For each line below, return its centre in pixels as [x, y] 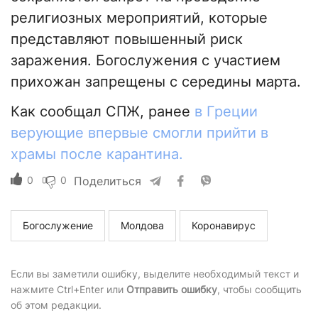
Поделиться [108, 181]
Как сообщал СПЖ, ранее [103, 112]
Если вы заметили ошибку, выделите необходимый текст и [155, 274]
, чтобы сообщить [259, 290]
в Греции [226, 112]
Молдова [142, 226]
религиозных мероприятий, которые [139, 18]
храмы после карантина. [97, 154]
